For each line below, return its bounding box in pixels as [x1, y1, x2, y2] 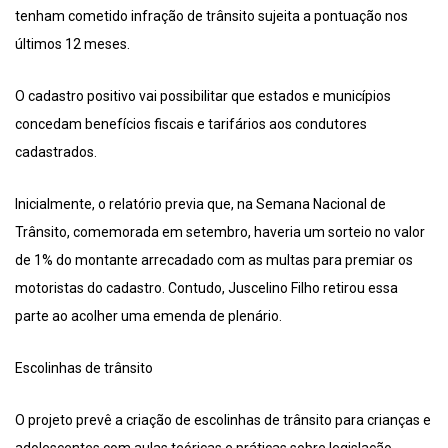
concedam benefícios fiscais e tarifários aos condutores [15, 116, 367, 133]
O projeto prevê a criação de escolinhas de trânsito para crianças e [15, 412, 431, 429]
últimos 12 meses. [15, 36, 130, 53]
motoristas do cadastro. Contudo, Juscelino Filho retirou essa [15, 280, 398, 297]
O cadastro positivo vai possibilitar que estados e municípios [15, 88, 391, 105]
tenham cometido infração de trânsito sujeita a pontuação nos [15, 8, 408, 25]
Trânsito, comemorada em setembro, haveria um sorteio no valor [15, 224, 425, 241]
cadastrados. [15, 144, 97, 161]
